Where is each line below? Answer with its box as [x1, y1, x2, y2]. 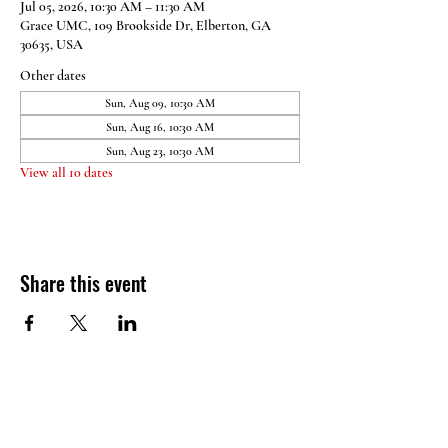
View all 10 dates [20, 164, 113, 181]
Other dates [20, 67, 86, 84]
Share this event [20, 268, 147, 298]
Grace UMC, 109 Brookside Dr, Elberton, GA [20, 17, 271, 34]
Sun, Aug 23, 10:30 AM [106, 144, 214, 158]
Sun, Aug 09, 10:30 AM [105, 96, 215, 110]
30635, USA [20, 36, 83, 53]
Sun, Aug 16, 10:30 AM [106, 120, 214, 134]
